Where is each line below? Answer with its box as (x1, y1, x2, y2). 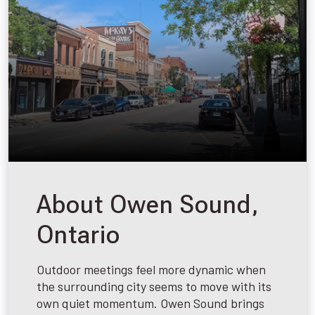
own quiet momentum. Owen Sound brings (37, 295, 264, 311)
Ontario (37, 219, 120, 250)
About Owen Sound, (37, 189, 259, 219)
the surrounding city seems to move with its (37, 278, 271, 294)
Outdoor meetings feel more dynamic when (37, 261, 266, 277)
